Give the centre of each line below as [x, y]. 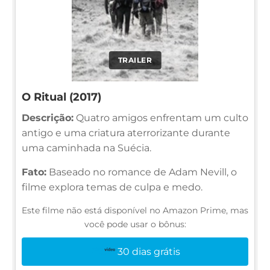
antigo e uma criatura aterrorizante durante [126, 133]
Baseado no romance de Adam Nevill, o [142, 172]
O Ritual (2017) [61, 97]
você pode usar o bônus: [135, 224]
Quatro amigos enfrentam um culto [161, 118]
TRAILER [135, 60]
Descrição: [48, 118]
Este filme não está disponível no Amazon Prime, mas [135, 210]
